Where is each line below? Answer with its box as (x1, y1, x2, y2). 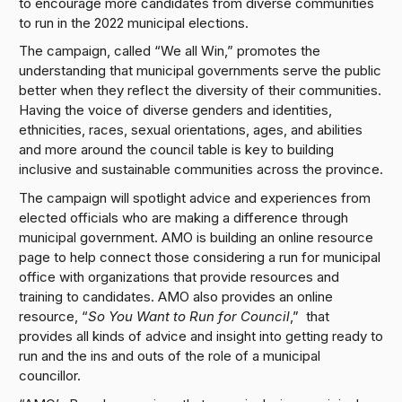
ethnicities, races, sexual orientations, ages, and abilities (18, 121, 363, 139)
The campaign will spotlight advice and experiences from (18, 189, 371, 207)
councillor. (18, 367, 95, 385)
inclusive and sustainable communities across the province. (18, 161, 383, 179)
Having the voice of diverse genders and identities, (18, 101, 332, 119)
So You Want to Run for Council (87, 308, 290, 326)
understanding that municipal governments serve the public (18, 62, 381, 80)
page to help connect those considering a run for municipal (18, 249, 380, 267)
